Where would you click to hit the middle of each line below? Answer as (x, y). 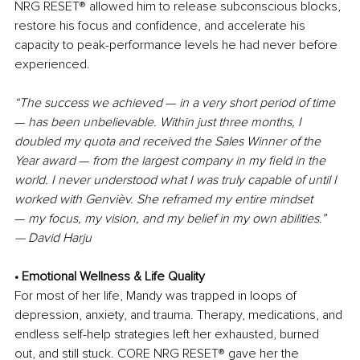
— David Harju (53, 238)
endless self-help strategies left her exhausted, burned (168, 335)
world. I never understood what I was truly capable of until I (177, 180)
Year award (47, 161)
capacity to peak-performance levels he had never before (178, 45)
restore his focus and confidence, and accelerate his (162, 26)
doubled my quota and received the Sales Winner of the (169, 142)
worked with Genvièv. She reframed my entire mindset (165, 200)
